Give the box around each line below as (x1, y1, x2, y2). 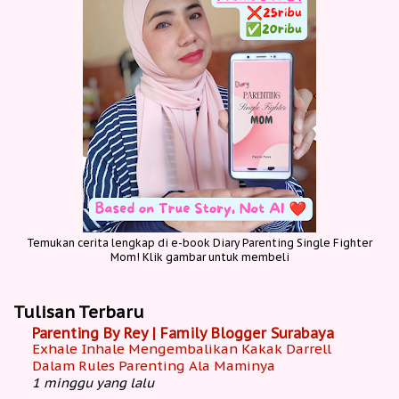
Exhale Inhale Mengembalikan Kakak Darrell (32, 339, 331, 357)
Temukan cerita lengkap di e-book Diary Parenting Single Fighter (27, 235, 372, 249)
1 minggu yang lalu (32, 373, 154, 391)
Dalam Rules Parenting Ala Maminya (32, 356, 275, 374)
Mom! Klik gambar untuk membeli (110, 249, 289, 264)
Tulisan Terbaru (13, 300, 144, 322)
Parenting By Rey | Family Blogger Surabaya (32, 323, 334, 342)
